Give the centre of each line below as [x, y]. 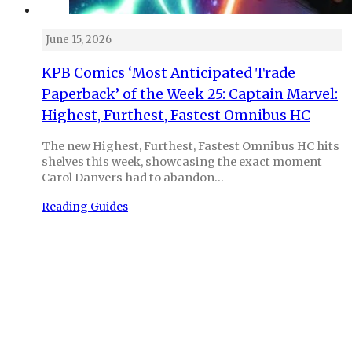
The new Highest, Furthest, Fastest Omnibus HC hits [191, 146]
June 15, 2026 [79, 40]
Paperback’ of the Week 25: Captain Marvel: [190, 95]
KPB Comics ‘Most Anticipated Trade [169, 73]
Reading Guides [85, 206]
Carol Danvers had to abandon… [133, 177]
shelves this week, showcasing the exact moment [182, 161]
